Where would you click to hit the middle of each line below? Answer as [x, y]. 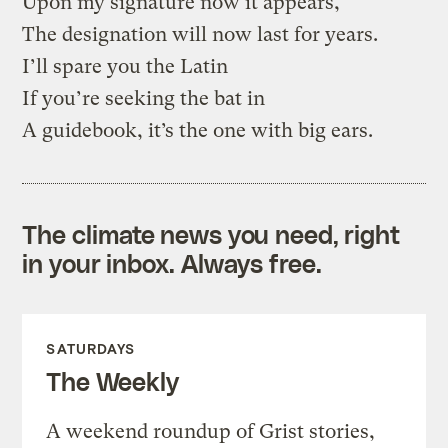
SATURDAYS [91, 348]
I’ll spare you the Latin [125, 66]
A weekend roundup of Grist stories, [211, 431]
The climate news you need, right [211, 233]
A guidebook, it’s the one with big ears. [198, 130]
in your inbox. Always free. [172, 262]
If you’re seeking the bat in [144, 98]
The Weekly [112, 380]
